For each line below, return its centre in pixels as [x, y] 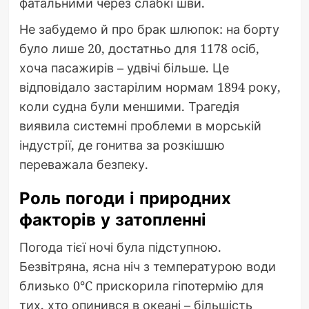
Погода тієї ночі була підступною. [120, 247]
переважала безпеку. [83, 164]
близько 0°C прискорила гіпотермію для [141, 285]
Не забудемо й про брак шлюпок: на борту [149, 29]
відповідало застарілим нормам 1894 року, [150, 87]
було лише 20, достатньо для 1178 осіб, [139, 48]
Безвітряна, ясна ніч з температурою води [147, 266]
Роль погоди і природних [125, 198]
